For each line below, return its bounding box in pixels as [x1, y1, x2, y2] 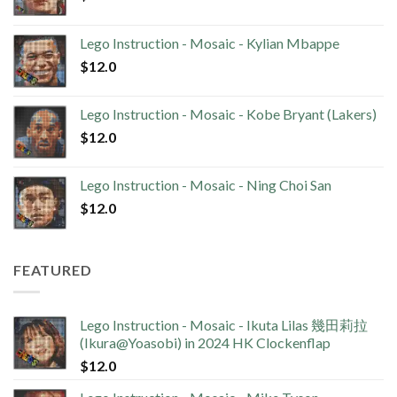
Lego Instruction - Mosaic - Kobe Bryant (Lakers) [80, 105, 377, 123]
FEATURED [13, 261, 92, 279]
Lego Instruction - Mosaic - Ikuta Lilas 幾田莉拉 [80, 315, 368, 333]
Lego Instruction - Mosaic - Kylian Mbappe [80, 35, 339, 52]
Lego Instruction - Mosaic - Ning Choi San [80, 176, 331, 194]
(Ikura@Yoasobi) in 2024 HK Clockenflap [80, 333, 331, 351]
